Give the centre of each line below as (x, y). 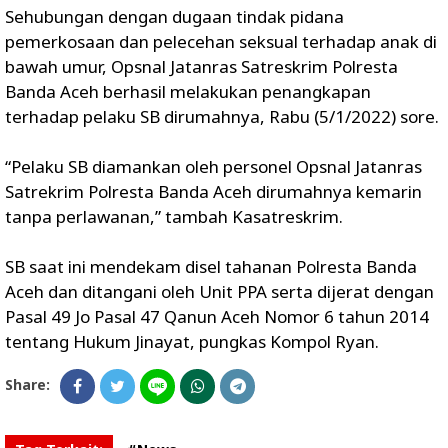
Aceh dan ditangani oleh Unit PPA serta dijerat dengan (219, 291)
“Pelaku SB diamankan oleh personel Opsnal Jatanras (213, 166)
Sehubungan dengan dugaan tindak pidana (174, 16)
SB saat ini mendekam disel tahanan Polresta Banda (211, 266)
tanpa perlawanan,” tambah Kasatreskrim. (174, 216)
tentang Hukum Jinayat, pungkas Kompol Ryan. (192, 341)
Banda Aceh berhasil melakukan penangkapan (188, 91)
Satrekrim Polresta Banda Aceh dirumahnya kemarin (213, 191)
